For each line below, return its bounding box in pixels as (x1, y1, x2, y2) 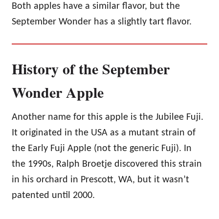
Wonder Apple (12, 81, 104, 103)
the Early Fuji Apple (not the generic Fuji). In (12, 143, 192, 153)
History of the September (12, 57, 170, 79)
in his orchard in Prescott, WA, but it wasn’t (12, 175, 189, 185)
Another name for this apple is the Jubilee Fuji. (12, 112, 203, 122)
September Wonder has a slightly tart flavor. (12, 17, 192, 27)
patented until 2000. (12, 190, 95, 200)
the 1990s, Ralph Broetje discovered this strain (12, 159, 202, 169)
